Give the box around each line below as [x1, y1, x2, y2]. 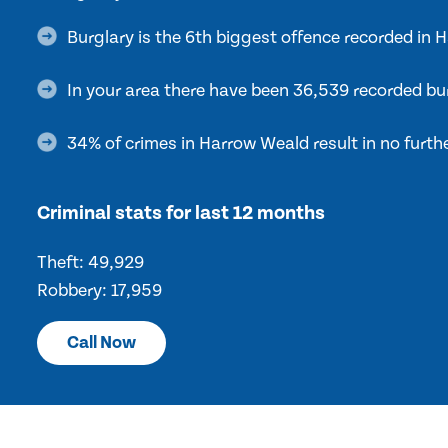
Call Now [67, 331, 136, 353]
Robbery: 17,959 [37, 279, 162, 301]
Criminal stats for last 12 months [37, 201, 325, 224]
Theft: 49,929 [37, 251, 144, 273]
